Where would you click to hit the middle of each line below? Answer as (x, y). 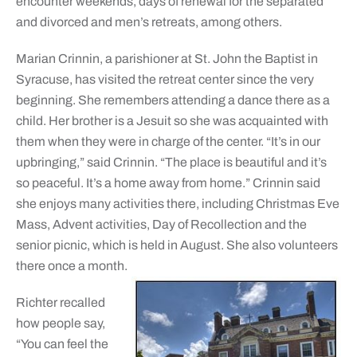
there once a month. (71, 266)
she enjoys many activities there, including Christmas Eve (177, 204)
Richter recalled (60, 303)
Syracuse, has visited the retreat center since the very (165, 80)
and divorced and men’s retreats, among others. (149, 22)
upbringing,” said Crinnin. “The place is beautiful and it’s (171, 163)
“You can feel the (62, 344)
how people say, (60, 324)
